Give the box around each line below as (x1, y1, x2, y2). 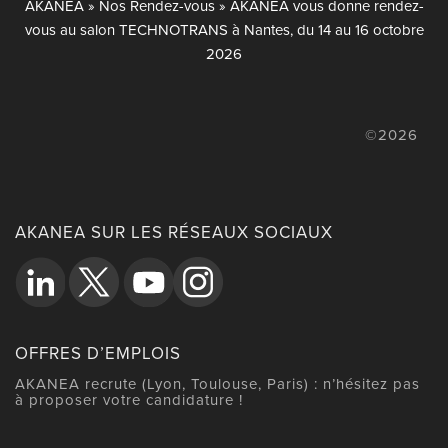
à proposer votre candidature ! (14, 388, 248, 410)
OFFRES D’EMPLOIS (14, 340, 181, 365)
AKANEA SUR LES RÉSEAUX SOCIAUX (14, 219, 333, 244)
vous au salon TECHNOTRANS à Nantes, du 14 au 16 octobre (24, 18, 424, 40)
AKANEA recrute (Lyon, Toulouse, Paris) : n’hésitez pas (14, 372, 420, 394)
